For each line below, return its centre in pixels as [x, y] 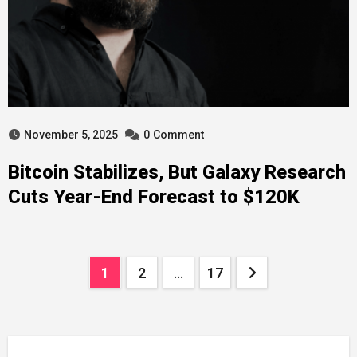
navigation [68, 304]
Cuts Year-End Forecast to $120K [153, 197]
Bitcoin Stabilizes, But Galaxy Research [177, 172]
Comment [178, 135]
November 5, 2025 [71, 135]
